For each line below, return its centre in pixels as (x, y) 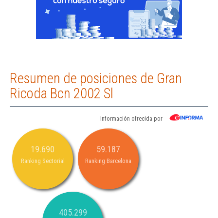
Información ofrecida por (131, 119)
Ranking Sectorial (43, 161)
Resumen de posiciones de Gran (96, 79)
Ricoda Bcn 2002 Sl (62, 94)
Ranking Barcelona (108, 161)
